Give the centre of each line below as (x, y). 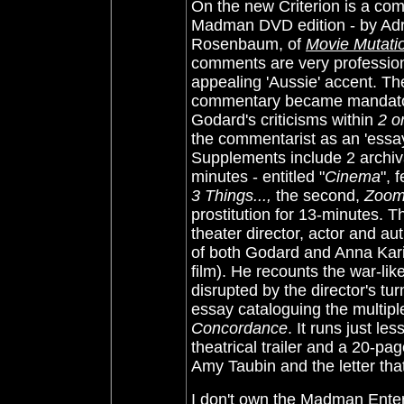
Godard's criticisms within (282, 120)
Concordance (239, 328)
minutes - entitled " (258, 177)
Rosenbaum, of (248, 44)
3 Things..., (231, 196)
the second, (318, 196)
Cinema (353, 177)
